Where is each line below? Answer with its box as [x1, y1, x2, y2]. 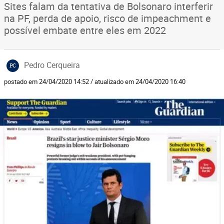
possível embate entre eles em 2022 [4, 23, 166, 37]
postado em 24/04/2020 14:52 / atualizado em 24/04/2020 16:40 [4, 77, 185, 86]
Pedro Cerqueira [24, 59, 80, 70]
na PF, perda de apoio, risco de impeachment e [4, 11, 211, 25]
